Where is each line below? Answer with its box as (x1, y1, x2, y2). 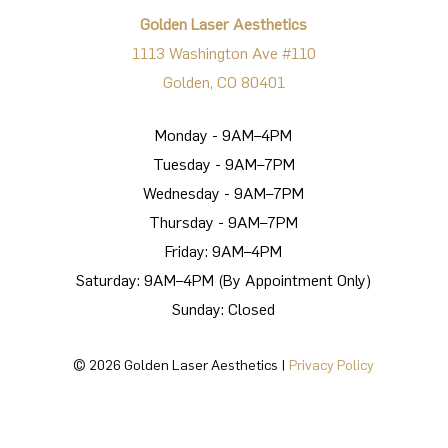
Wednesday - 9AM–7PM (143, 183, 305, 203)
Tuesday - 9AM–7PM (152, 154, 295, 174)
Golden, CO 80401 (162, 72, 285, 92)
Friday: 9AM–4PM (165, 241, 283, 261)
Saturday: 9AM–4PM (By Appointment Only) (76, 270, 372, 290)
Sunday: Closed (172, 299, 276, 319)
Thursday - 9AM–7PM (149, 212, 299, 232)
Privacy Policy (289, 356, 375, 374)
